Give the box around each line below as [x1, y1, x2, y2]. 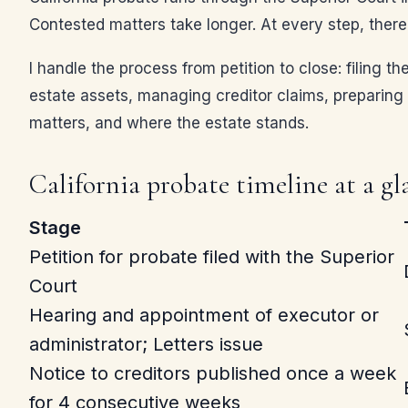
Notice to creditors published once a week [29, 362, 396, 384]
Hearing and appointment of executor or [29, 304, 379, 326]
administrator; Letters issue [29, 333, 263, 355]
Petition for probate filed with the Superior [29, 246, 394, 268]
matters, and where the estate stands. [29, 114, 309, 132]
